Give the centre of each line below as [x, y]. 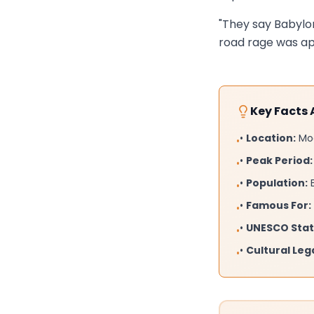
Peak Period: [279, 161]
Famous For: [279, 206]
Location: [271, 138]
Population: [277, 183]
